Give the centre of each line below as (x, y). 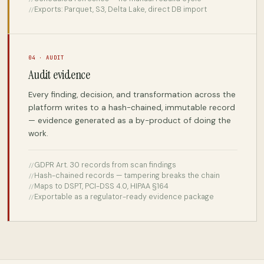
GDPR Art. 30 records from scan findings (105, 165)
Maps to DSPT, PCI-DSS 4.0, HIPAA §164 (101, 186)
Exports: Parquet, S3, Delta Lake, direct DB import (121, 9)
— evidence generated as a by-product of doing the (130, 120)
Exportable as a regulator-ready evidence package (124, 197)
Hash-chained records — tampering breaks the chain (127, 175)
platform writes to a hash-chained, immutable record (132, 107)
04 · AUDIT (46, 57)
